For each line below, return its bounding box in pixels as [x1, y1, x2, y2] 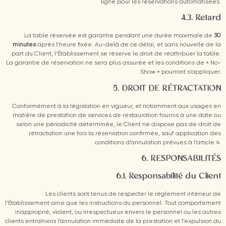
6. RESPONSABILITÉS [141, 154, 221, 164]
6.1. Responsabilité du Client [116, 172, 221, 182]
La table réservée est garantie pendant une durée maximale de [24, 33, 214, 39]
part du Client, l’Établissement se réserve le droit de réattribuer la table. [12, 51, 221, 58]
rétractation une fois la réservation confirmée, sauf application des [29, 130, 221, 137]
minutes [13, 42, 36, 48]
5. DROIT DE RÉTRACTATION [113, 84, 221, 93]
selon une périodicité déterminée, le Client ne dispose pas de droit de [16, 121, 221, 128]
